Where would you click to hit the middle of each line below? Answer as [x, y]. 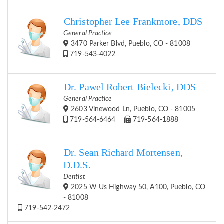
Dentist [74, 177]
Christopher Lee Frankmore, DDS [133, 22]
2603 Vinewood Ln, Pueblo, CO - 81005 [132, 110]
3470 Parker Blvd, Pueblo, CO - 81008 [130, 44]
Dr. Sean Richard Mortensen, [123, 153]
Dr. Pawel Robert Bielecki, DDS [130, 87]
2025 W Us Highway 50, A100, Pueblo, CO [137, 188]
